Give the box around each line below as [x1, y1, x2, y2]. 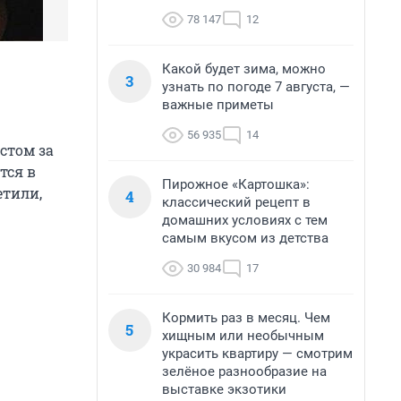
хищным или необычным [162, 328, 324, 344]
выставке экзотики [162, 381, 286, 397]
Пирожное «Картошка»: [162, 176, 310, 192]
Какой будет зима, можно [162, 61, 326, 77]
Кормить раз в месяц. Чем [162, 310, 330, 326]
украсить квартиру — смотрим [162, 346, 353, 362]
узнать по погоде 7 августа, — [162, 79, 350, 95]
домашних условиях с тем [162, 212, 328, 228]
